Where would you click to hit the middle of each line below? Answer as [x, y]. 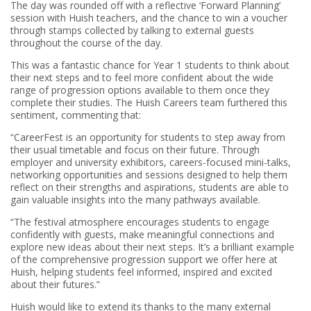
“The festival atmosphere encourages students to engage [140, 221]
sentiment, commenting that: [76, 115]
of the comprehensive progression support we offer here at [144, 259]
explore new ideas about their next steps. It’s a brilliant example [152, 246]
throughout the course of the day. [86, 42]
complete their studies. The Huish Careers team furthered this [149, 102]
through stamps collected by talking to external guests [132, 30]
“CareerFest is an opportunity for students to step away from [148, 137]
